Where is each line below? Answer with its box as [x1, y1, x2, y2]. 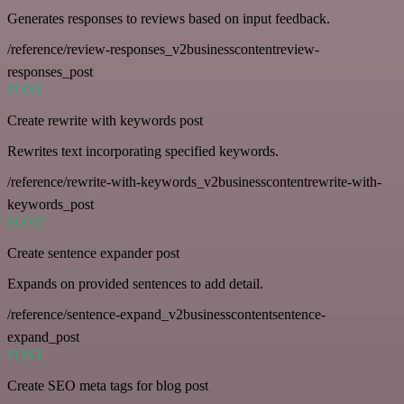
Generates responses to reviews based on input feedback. [7, 11, 330, 27]
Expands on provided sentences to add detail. [7, 276, 263, 292]
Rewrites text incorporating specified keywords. [7, 143, 279, 160]
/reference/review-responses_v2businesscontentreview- [7, 41, 319, 58]
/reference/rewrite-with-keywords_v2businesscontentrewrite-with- [7, 174, 381, 190]
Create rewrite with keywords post [7, 113, 203, 129]
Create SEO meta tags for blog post [7, 378, 208, 394]
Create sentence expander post [7, 245, 179, 262]
